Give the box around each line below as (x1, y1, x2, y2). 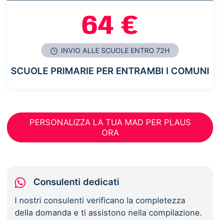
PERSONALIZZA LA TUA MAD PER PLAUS (29, 117, 191, 127)
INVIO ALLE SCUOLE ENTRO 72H (59, 46, 170, 55)
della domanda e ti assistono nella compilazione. (15, 207, 203, 218)
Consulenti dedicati (33, 176, 120, 188)
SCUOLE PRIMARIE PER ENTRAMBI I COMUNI (11, 65, 209, 77)
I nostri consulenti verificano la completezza (15, 195, 186, 205)
